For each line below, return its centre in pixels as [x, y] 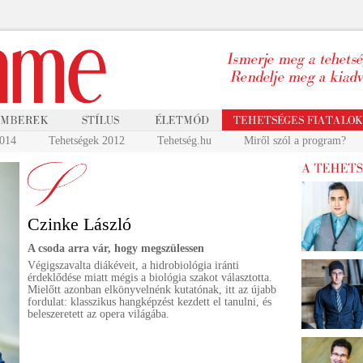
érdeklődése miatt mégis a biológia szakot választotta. [150, 278]
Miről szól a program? [295, 141]
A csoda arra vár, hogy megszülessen [116, 248]
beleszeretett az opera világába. [98, 314]
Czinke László [79, 224]
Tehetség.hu [184, 141]
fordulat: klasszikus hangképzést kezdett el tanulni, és [149, 302]
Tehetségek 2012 [87, 141]
